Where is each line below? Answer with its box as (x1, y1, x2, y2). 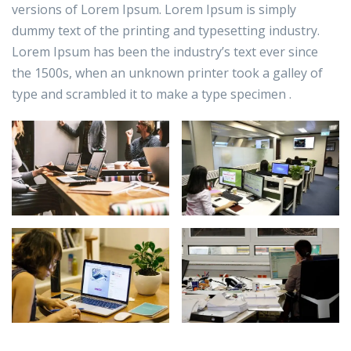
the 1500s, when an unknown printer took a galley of (12, 64, 323, 82)
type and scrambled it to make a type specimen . (12, 85, 291, 103)
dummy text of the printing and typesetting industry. (12, 22, 320, 40)
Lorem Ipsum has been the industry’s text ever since (12, 43, 318, 61)
